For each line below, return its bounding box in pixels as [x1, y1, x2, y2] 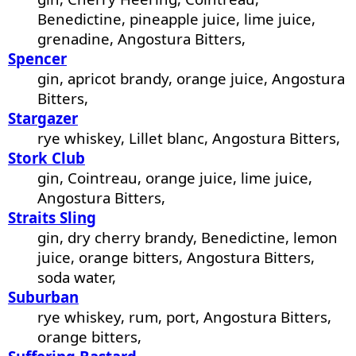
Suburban [8, 287, 79, 308]
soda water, [37, 267, 117, 288]
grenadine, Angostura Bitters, [37, 29, 246, 49]
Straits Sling [8, 207, 96, 228]
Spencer [8, 48, 67, 69]
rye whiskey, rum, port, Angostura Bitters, [37, 307, 332, 327]
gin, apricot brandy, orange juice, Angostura [37, 68, 346, 89]
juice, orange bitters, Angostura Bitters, [37, 247, 315, 268]
